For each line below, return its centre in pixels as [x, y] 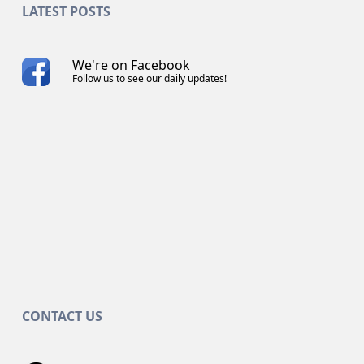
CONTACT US [62, 316]
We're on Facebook [132, 65]
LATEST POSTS [66, 11]
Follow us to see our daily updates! [150, 78]
